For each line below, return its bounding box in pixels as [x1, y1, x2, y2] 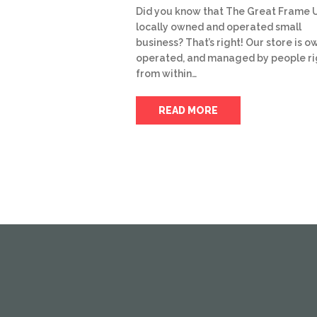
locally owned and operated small [136, 21, 301, 33]
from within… [136, 67, 197, 79]
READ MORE [158, 104, 218, 116]
